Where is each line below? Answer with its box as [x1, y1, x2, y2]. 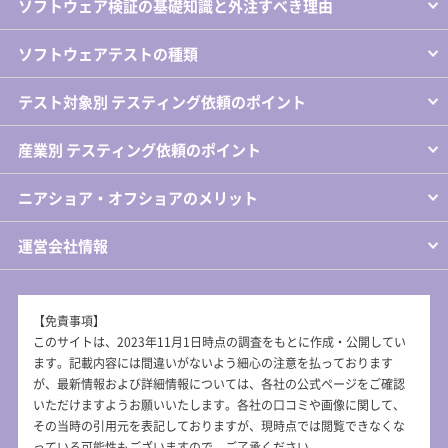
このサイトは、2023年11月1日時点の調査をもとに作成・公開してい [32, 332, 406, 350]
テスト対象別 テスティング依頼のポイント [17, 90, 306, 112]
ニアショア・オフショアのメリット [17, 186, 258, 208]
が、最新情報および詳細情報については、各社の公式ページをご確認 [32, 374, 405, 392]
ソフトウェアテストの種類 [17, 42, 198, 64]
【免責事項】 [32, 311, 105, 329]
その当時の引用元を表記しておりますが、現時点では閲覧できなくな [32, 416, 405, 434]
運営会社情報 [17, 234, 108, 256]
